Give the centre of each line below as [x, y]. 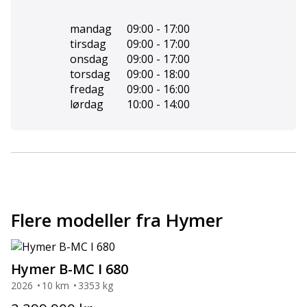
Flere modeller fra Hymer [117, 220]
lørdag [87, 104]
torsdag [90, 74]
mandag [91, 28]
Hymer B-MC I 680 [70, 269]
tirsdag [88, 44]
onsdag [89, 59]
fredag [87, 89]
